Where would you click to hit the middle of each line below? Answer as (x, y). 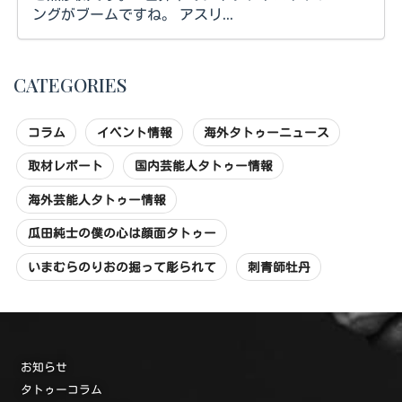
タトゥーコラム (61, 389)
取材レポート (65, 166)
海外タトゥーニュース (267, 132)
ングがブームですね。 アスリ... (206, 14)
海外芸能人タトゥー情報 (96, 199)
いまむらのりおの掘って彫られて (122, 266)
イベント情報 (134, 132)
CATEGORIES (70, 85)
